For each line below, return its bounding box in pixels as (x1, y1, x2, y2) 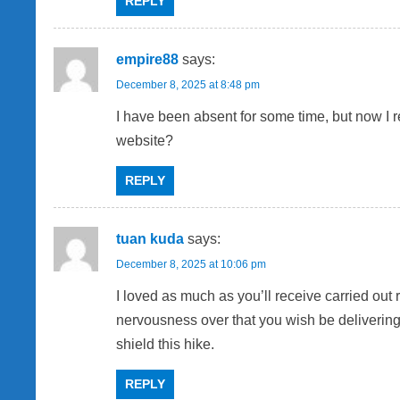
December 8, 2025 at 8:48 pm (116, 79, 260, 92)
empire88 (116, 52, 179, 68)
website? (116, 133, 173, 149)
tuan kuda (116, 231, 184, 247)
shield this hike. (116, 337, 214, 353)
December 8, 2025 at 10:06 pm (116, 258, 266, 271)
